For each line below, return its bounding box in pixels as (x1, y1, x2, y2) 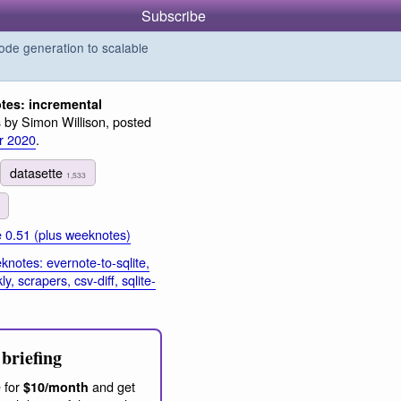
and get (89, 377, 135, 397)
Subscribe (141, 5, 206, 26)
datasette (10, 162, 67, 182)
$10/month (23, 378, 89, 397)
